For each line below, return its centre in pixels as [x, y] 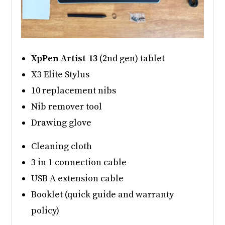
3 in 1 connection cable [79, 162]
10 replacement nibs [74, 90]
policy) [45, 210]
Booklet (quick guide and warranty [103, 194]
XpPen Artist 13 [65, 58]
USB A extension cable [78, 178]
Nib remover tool [67, 106]
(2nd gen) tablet [131, 58]
